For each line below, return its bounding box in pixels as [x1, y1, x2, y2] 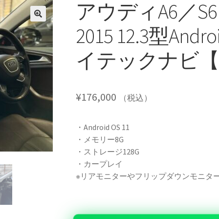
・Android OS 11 [75, 122, 130, 132]
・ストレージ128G [75, 146, 139, 156]
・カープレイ [75, 158, 123, 169]
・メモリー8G [75, 134, 124, 144]
